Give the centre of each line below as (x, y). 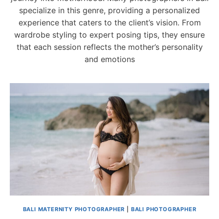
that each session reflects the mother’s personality (109, 47)
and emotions (109, 59)
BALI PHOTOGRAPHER (164, 209)
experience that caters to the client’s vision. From (109, 22)
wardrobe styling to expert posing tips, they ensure (109, 35)
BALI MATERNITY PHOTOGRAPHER (74, 209)
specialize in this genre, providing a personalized (109, 10)
